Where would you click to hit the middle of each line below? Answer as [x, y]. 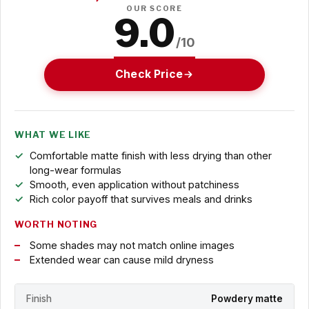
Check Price [149, 74]
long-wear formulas [75, 170]
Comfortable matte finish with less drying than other [150, 155]
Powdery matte [247, 299]
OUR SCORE [154, 9]
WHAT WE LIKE [53, 134]
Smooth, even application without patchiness [134, 184]
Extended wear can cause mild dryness [121, 259]
